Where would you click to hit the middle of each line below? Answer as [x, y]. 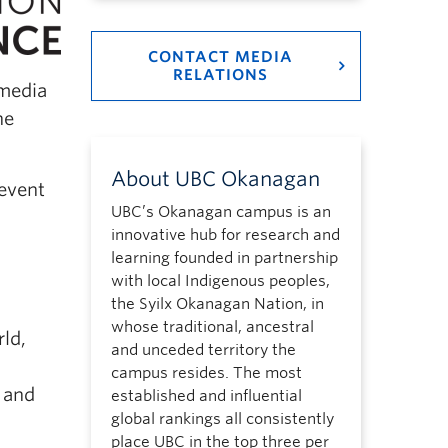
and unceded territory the [203, 350]
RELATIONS [220, 75]
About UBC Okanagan [215, 179]
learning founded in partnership [224, 258]
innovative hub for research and [225, 235]
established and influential [206, 396]
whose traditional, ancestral [212, 327]
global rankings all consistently [222, 419]
